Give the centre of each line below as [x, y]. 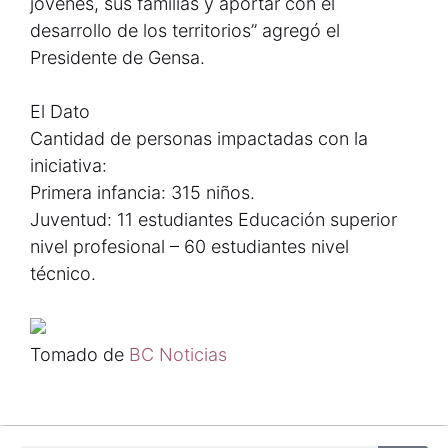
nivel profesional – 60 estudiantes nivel [189, 246]
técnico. [63, 273]
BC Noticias [178, 354]
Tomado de [79, 354]
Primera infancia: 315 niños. [142, 192]
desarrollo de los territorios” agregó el [185, 30]
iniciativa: [68, 165]
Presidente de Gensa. [117, 57]
